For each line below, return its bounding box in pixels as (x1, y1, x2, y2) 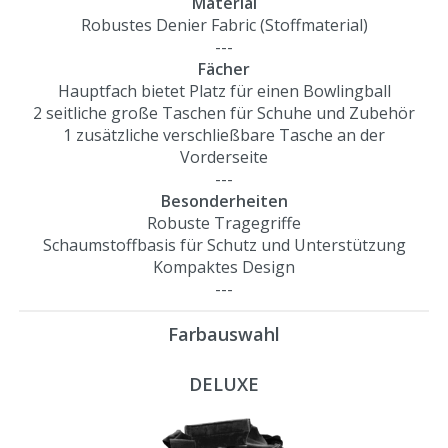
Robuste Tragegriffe (147, 211, 301, 234)
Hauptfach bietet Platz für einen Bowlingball (57, 79, 391, 102)
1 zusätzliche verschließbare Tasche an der (63, 123, 385, 146)
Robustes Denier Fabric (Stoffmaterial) (80, 13, 368, 36)
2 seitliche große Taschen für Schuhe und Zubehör (33, 101, 415, 124)
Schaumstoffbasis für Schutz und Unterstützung (42, 233, 406, 256)
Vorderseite (180, 145, 268, 168)
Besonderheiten (160, 189, 288, 212)
